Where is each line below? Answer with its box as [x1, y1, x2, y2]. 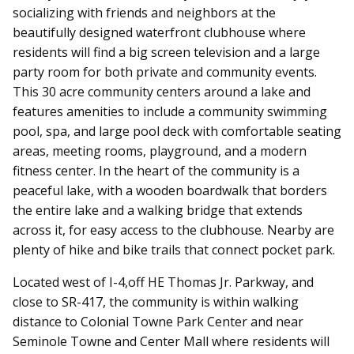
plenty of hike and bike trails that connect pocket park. [13, 240, 335, 258]
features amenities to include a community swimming [13, 102, 327, 120]
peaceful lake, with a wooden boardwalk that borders [13, 181, 327, 199]
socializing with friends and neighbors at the [13, 3, 276, 21]
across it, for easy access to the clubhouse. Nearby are [13, 220, 334, 239]
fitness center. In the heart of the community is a [13, 161, 299, 179]
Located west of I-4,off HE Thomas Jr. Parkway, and [13, 273, 314, 291]
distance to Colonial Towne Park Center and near [13, 312, 303, 330]
